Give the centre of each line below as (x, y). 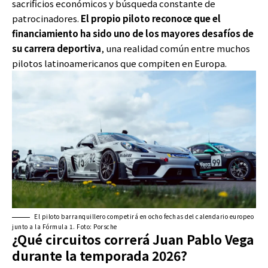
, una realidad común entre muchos (176, 48)
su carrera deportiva (57, 48)
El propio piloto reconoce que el (151, 18)
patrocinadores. (46, 18)
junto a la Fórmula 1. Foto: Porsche (65, 226)
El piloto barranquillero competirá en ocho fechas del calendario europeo (144, 216)
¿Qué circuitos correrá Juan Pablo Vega (133, 239)
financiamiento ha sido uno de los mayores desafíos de (133, 33)
